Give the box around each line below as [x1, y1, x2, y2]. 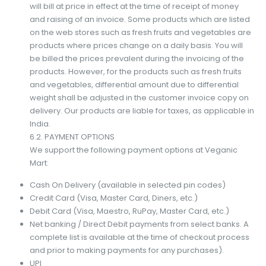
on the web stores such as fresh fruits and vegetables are [29, 26, 251, 38]
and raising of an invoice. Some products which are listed [29, 13, 250, 25]
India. [29, 118, 50, 129]
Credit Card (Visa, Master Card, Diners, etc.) [29, 192, 198, 204]
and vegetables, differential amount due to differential [29, 78, 239, 90]
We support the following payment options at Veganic [29, 144, 237, 156]
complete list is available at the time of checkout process [29, 231, 249, 243]
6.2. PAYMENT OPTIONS [29, 131, 115, 142]
